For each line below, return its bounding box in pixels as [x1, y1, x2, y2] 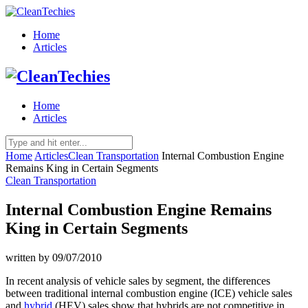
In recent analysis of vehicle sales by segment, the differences [5, 274, 270, 287]
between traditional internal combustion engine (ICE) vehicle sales [5, 287, 292, 299]
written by [5, 251, 52, 263]
